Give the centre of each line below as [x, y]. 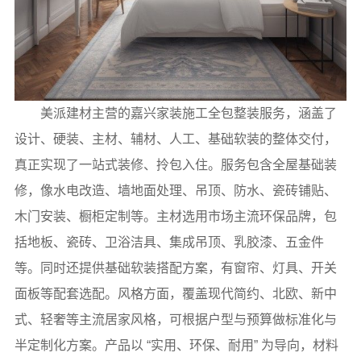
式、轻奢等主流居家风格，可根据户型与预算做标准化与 [175, 319]
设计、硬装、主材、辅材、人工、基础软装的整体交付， [175, 139]
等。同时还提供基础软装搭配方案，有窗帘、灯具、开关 [175, 268]
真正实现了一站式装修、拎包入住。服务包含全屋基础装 [175, 164]
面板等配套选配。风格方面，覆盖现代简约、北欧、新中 [175, 293]
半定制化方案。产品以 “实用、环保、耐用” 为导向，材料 [176, 345]
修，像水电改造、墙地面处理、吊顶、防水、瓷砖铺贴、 [175, 190]
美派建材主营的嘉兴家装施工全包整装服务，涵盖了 [188, 113]
